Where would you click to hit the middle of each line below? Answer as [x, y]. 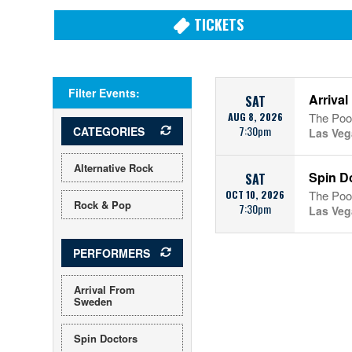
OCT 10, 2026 [255, 194]
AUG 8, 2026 [255, 117]
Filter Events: [104, 93]
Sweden [93, 301]
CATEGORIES [109, 131]
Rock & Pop [103, 205]
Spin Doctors [106, 338]
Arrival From [105, 290]
